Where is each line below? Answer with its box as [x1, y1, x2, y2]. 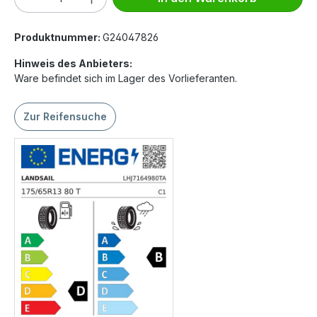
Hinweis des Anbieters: [14, 57, 132, 70]
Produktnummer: [14, 31, 103, 44]
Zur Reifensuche [23, 110, 107, 123]
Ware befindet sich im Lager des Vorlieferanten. [14, 72, 237, 85]
